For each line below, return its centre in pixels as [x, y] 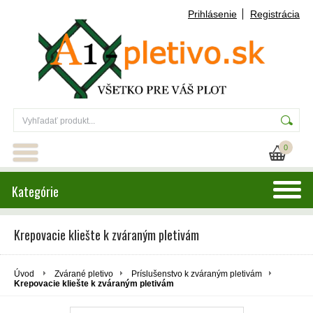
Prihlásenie [212, 14]
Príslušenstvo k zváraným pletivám [197, 274]
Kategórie [35, 191]
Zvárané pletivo [84, 274]
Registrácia [275, 14]
